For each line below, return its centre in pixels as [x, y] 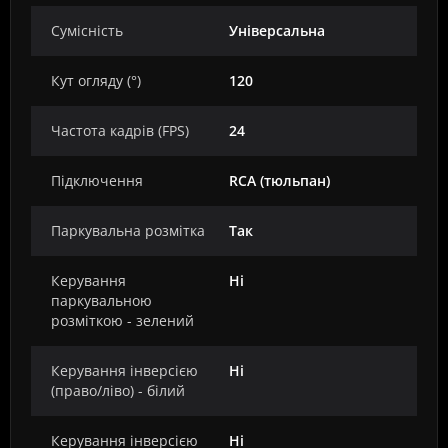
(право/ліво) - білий [118, 390]
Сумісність [87, 30]
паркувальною [101, 300]
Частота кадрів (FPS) [120, 130]
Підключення [97, 180]
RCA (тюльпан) [279, 180]
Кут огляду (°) [96, 80]
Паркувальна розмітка [128, 230]
